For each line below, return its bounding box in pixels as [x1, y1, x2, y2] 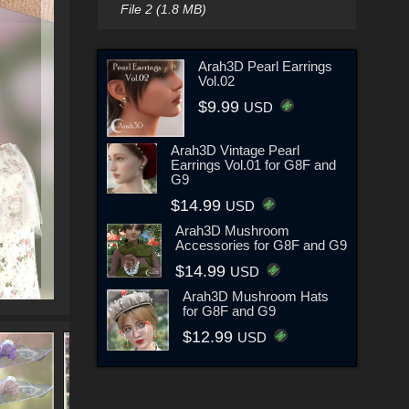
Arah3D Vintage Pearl [171, 142, 300, 158]
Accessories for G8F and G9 [174, 236, 347, 253]
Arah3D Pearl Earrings [198, 58, 333, 74]
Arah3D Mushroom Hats [182, 288, 329, 304]
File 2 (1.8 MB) [120, 2, 206, 16]
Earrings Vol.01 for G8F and [171, 156, 337, 173]
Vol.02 [198, 72, 236, 89]
